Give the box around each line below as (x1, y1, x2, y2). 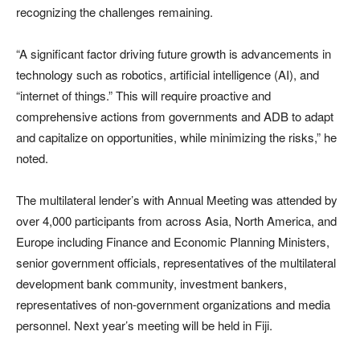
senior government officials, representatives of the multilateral (16, 253, 336, 271)
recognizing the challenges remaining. (16, 2, 213, 20)
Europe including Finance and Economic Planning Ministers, (16, 232, 329, 250)
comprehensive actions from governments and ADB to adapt (16, 107, 333, 125)
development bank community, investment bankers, (16, 274, 287, 292)
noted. (16, 149, 48, 166)
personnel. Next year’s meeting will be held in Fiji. (16, 316, 272, 333)
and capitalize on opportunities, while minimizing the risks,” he (16, 128, 337, 145)
